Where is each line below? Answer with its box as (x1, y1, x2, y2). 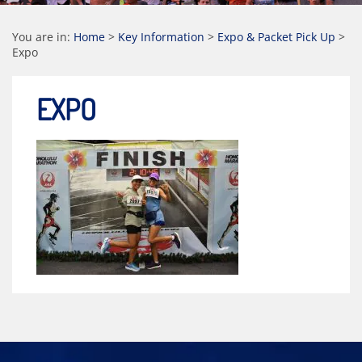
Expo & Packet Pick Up (217, 29, 335, 44)
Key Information (118, 29, 204, 44)
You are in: (12, 29, 74, 44)
